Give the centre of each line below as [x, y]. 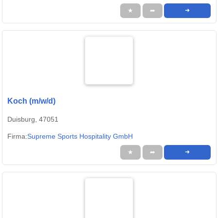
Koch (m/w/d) [31, 101]
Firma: [17, 136]
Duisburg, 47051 [33, 119]
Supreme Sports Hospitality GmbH [80, 136]
